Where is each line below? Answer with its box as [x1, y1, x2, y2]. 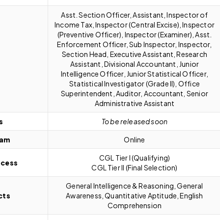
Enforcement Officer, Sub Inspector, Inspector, [57, 39, 212, 49]
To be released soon [101, 116, 168, 126]
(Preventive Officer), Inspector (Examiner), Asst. [57, 29, 212, 39]
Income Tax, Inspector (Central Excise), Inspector [55, 20, 215, 29]
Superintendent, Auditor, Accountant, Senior [61, 88, 208, 98]
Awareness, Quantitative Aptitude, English [66, 191, 203, 200]
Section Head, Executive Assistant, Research [62, 49, 207, 58]
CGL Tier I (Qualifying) [99, 153, 170, 162]
